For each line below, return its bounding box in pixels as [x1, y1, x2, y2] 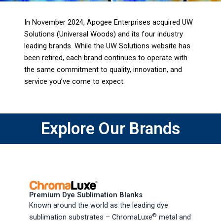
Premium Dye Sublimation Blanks [29, 190, 143, 200]
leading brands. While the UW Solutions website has [24, 41, 191, 50]
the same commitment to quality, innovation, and [24, 65, 183, 74]
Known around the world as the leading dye [29, 201, 169, 210]
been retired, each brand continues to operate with [24, 53, 188, 62]
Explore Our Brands [41, 119, 180, 139]
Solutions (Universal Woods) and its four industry [24, 29, 184, 38]
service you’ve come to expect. [24, 76, 125, 86]
